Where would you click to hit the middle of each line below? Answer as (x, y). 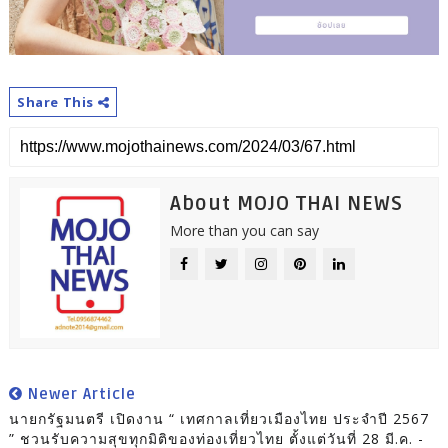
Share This (57, 101)
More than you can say (244, 230)
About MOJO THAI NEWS (286, 203)
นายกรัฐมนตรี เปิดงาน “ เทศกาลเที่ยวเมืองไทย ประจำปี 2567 (218, 418)
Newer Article (79, 393)
